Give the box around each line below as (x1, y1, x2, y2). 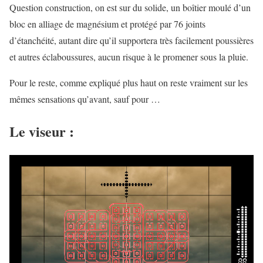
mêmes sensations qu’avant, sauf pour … (9, 92, 160, 105)
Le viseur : (9, 120, 74, 141)
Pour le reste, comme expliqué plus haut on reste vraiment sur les (9, 76, 248, 89)
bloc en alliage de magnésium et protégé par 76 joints (9, 17, 205, 30)
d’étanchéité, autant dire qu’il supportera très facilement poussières (9, 33, 254, 46)
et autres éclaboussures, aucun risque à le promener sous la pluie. (9, 50, 248, 63)
